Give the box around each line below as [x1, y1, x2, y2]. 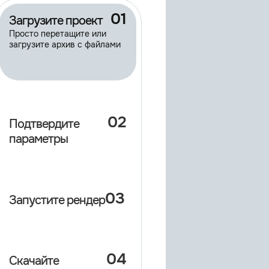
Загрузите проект [9, 13, 103, 28]
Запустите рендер [9, 192, 105, 208]
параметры [9, 131, 68, 147]
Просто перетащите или [9, 28, 106, 39]
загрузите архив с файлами [9, 39, 121, 50]
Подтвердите [9, 116, 79, 132]
